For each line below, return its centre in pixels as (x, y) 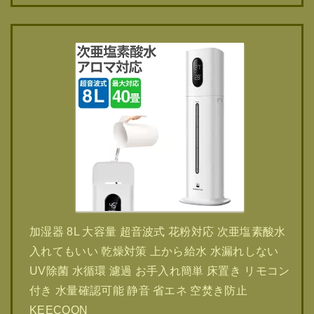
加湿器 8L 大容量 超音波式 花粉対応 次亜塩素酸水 (158, 232)
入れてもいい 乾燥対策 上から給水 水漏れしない (154, 251)
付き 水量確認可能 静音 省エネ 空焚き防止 (139, 291)
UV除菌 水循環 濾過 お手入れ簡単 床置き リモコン (160, 271)
